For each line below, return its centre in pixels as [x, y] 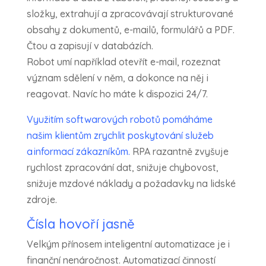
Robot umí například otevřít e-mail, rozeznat [123, 62]
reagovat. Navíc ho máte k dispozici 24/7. [117, 94]
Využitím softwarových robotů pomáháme [119, 120]
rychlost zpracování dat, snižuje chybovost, [122, 168]
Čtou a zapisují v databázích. [90, 46]
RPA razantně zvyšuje [179, 152]
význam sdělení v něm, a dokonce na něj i [117, 78]
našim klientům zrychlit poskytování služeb [120, 136]
